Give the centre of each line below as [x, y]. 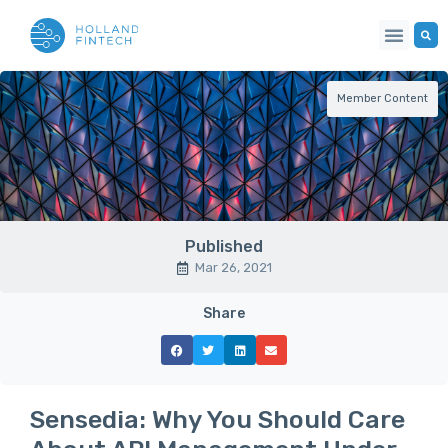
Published [224, 246]
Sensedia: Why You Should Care [217, 419]
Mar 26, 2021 [233, 267]
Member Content [382, 98]
